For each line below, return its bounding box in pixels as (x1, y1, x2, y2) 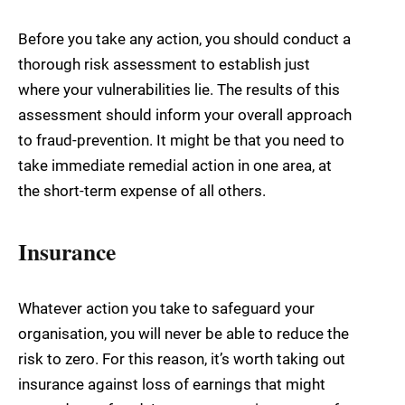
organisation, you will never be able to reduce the (18, 324, 349, 343)
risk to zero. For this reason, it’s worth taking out (18, 349, 345, 368)
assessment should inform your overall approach (18, 105, 352, 124)
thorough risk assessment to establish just (18, 54, 310, 73)
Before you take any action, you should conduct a (18, 29, 351, 48)
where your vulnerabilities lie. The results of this (18, 80, 340, 99)
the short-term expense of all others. (18, 181, 266, 200)
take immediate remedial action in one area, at (18, 155, 332, 174)
